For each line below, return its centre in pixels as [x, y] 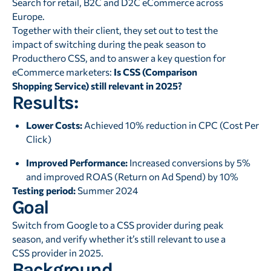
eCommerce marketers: [62, 72]
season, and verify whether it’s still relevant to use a [119, 238]
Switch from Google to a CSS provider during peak [118, 224]
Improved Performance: [77, 162]
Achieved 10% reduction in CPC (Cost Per [171, 125]
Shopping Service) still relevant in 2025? [97, 86]
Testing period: [44, 190]
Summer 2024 [106, 190]
